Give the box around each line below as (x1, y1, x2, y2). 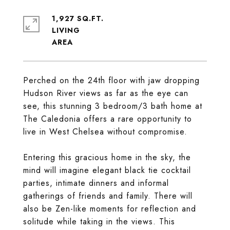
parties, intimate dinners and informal (23, 177, 169, 189)
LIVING (52, 25, 80, 35)
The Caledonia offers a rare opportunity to (23, 113, 192, 125)
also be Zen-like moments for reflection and (23, 203, 196, 215)
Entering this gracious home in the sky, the (23, 151, 191, 163)
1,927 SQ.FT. (52, 13, 104, 24)
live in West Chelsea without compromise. (23, 126, 187, 138)
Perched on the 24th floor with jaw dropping (23, 74, 200, 86)
